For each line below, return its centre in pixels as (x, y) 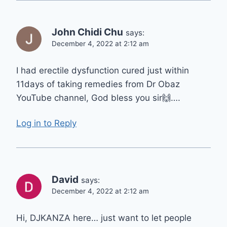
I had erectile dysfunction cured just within (103, 70)
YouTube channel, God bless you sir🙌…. (98, 98)
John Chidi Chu (87, 32)
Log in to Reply (46, 123)
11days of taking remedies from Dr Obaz (98, 84)
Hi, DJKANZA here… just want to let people (104, 218)
